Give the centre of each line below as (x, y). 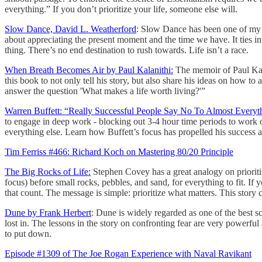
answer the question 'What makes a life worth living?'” (105, 91)
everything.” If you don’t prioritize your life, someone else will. (121, 9)
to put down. (28, 234)
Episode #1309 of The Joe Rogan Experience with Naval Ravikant (128, 254)
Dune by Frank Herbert (48, 213)
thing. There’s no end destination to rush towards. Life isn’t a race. (128, 50)
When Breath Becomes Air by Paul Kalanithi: (89, 70)
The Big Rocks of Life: (48, 172)
